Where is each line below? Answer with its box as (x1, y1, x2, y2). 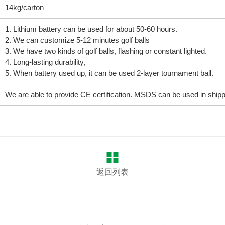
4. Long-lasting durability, (5, 58, 85, 66)
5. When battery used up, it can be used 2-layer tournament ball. (5, 69, 213, 77)
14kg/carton (5, 3, 44, 12)
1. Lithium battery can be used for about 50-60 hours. (5, 25, 177, 33)
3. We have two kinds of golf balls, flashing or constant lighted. (5, 47, 207, 55)
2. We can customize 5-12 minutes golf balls (5, 36, 150, 44)
